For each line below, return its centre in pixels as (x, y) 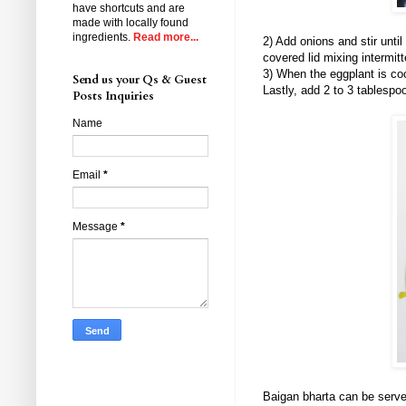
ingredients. (103, 38)
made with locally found (130, 23)
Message (97, 227)
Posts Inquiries (113, 97)
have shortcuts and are (129, 9)
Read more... (166, 38)
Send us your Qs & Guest (140, 80)
